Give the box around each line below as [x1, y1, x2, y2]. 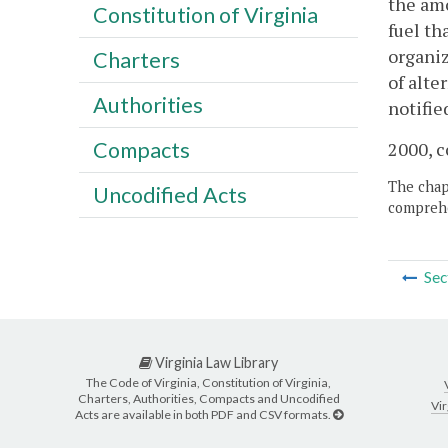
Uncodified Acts [92, 181, 247, 208]
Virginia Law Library [152, 354, 278, 372]
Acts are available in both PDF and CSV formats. [74, 406, 333, 422]
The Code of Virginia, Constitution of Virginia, [86, 374, 331, 390]
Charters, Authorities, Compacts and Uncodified [77, 390, 340, 406]
